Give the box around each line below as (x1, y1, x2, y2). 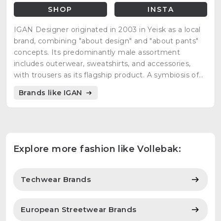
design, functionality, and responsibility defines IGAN (14, 82, 204, 91)
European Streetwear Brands (21, 205, 137, 215)
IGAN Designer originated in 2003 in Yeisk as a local (14, 25, 201, 35)
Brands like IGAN (19, 88, 84, 98)
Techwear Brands (21, 175, 91, 184)
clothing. (14, 93, 45, 103)
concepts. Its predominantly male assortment (14, 48, 181, 57)
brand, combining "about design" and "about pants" (14, 37, 199, 46)
